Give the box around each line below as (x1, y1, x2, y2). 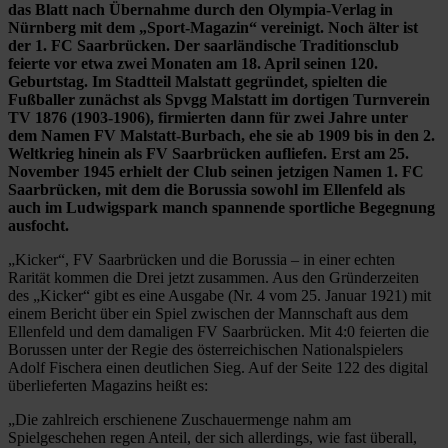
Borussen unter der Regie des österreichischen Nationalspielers (8, 340, 403, 358)
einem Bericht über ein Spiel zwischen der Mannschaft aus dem (8, 304, 408, 322)
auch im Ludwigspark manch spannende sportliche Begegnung (8, 198, 435, 216)
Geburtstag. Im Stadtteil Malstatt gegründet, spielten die (8, 72, 387, 90)
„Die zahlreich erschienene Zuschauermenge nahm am (8, 410, 351, 428)
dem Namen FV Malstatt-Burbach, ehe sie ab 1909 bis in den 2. (8, 126, 435, 144)
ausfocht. (8, 216, 69, 234)
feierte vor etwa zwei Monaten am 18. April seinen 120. (8, 54, 378, 72)
